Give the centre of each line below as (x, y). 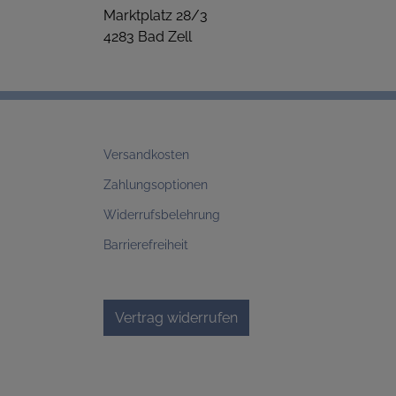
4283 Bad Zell (148, 37)
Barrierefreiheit (146, 245)
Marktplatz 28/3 (156, 16)
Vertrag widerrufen (176, 318)
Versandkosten (146, 155)
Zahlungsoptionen (156, 185)
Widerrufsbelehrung (162, 215)
